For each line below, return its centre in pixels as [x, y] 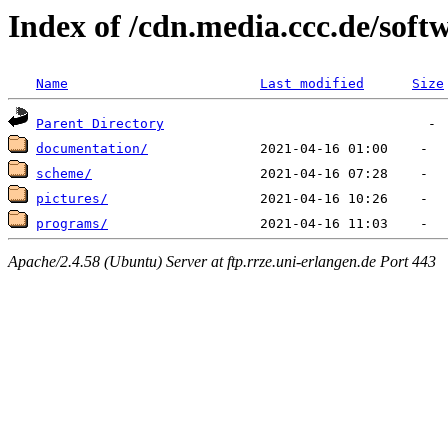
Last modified [312, 84]
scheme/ [64, 174]
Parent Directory [100, 124]
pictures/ [72, 199]
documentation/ [92, 149]
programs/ [72, 224]
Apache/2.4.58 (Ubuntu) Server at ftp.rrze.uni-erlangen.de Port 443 [222, 261]
